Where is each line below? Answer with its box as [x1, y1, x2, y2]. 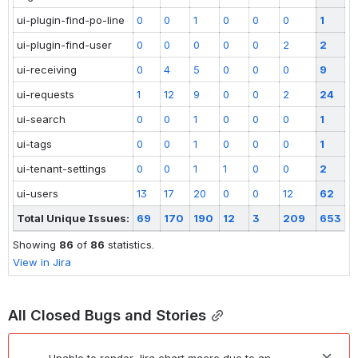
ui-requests [17, 87, 74, 101]
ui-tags [17, 137, 52, 150]
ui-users [17, 186, 58, 200]
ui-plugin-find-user [17, 38, 112, 51]
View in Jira [13, 255, 71, 268]
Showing [13, 237, 59, 251]
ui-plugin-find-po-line [17, 13, 125, 26]
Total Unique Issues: [17, 211, 129, 225]
